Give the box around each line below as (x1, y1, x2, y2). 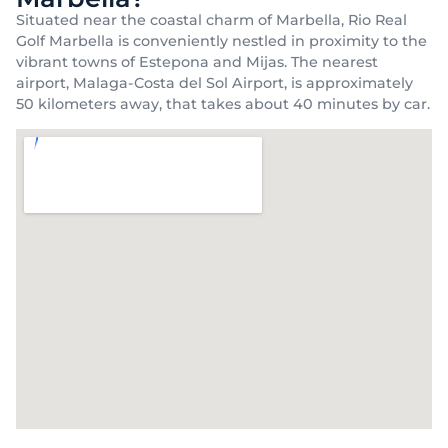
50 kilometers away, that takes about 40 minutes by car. (16, 94, 430, 113)
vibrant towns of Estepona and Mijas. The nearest (16, 52, 378, 71)
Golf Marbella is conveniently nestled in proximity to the (16, 31, 427, 50)
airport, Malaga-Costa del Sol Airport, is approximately (16, 73, 413, 92)
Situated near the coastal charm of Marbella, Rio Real (16, 10, 407, 29)
